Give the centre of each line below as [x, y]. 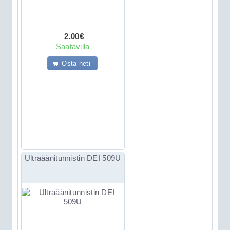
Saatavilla [73, 46]
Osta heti [76, 63]
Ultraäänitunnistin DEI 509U [73, 158]
